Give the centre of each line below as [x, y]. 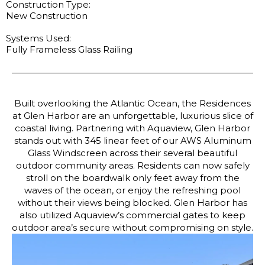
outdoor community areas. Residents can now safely [132, 165]
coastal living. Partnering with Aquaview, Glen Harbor [132, 128]
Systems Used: [38, 38]
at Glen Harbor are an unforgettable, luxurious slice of [132, 116]
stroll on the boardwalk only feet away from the [132, 178]
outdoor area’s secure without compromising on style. [132, 227]
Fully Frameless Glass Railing [69, 49]
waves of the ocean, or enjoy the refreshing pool [132, 190]
